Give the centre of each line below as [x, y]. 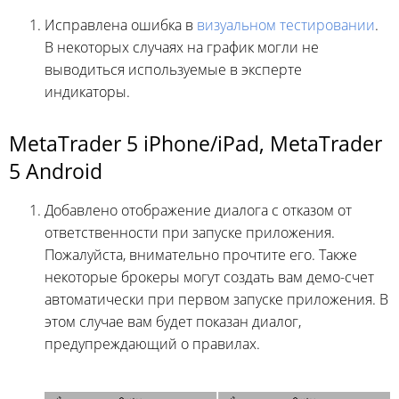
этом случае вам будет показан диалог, [173, 322]
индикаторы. [87, 92]
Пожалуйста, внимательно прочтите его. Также [201, 255]
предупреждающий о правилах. [152, 344]
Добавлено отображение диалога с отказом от [198, 211]
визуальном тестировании [286, 25]
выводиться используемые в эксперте [173, 70]
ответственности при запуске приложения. [190, 233]
